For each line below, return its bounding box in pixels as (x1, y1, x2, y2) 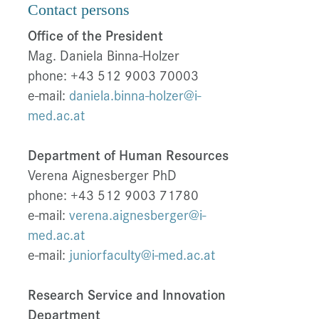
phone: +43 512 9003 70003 (27, 66, 199, 85)
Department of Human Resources (27, 145, 229, 164)
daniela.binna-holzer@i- (68, 85, 201, 105)
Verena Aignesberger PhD (27, 165, 177, 184)
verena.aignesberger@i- (68, 205, 206, 224)
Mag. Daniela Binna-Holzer (27, 46, 179, 65)
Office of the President (27, 26, 163, 45)
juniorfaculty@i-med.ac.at (68, 245, 215, 264)
